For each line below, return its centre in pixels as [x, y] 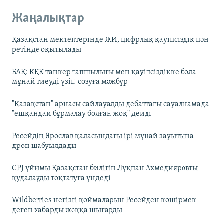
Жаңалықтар [48, 18]
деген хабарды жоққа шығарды [67, 210]
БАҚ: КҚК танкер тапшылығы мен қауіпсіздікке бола [104, 72]
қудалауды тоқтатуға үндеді [61, 178]
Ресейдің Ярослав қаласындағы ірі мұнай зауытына [103, 136]
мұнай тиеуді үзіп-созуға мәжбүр [70, 82]
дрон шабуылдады [44, 146]
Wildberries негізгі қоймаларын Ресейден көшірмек [104, 201]
